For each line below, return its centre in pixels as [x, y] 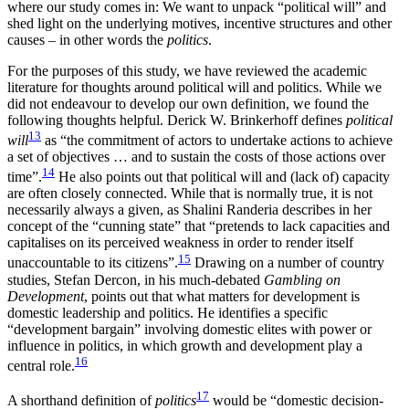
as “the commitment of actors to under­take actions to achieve [217, 140]
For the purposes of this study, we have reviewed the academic [187, 70]
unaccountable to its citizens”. [93, 263]
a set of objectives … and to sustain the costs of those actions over [196, 156]
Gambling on [302, 279]
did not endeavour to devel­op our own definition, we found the [188, 103]
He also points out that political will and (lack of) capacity [222, 177]
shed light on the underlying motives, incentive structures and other [199, 23]
